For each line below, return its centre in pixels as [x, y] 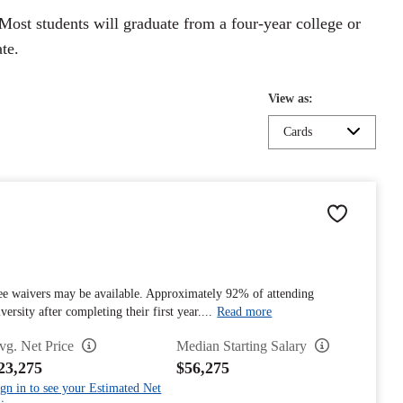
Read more [245, 312]
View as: [291, 99]
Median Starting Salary [243, 346]
